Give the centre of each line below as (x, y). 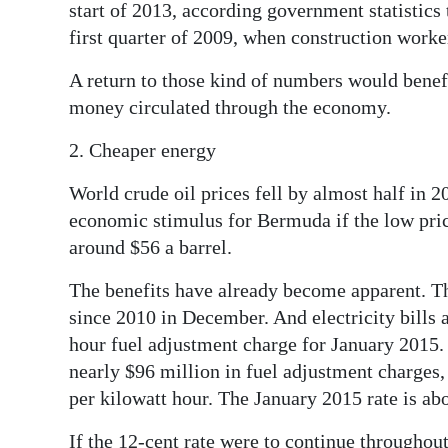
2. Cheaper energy (142, 150)
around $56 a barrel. (150, 247)
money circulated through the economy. (230, 107)
